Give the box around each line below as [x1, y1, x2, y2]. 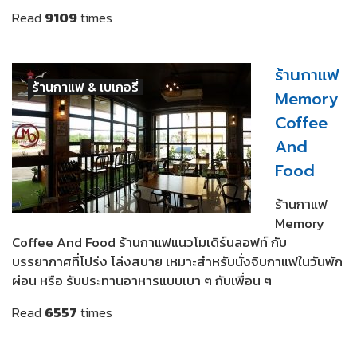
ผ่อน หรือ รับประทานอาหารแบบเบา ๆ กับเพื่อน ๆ [12, 269, 272, 291]
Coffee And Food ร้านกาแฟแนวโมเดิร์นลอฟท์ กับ [12, 231, 287, 253]
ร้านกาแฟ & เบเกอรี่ [32, 76, 139, 96]
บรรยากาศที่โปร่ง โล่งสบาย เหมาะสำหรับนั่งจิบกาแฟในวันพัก [12, 250, 343, 272]
